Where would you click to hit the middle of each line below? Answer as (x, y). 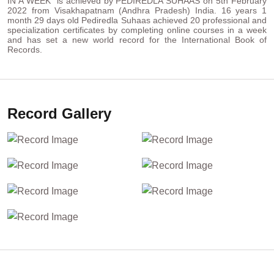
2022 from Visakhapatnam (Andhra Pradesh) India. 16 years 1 (137, 11)
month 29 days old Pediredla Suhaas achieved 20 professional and (137, 20)
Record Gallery (59, 114)
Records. (25, 50)
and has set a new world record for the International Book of (137, 40)
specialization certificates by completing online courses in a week (137, 30)
